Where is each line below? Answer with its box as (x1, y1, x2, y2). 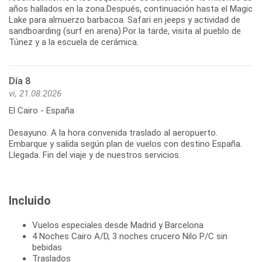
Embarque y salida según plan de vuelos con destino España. (9, 138, 242, 149)
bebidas (32, 242, 62, 253)
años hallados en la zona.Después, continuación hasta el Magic (9, 3, 253, 14)
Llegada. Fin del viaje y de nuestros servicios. (9, 149, 181, 160)
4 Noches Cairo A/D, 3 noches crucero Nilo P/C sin (32, 230, 227, 242)
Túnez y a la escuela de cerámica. (9, 36, 139, 47)
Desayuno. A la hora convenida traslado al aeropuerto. (9, 127, 218, 138)
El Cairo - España (9, 105, 74, 116)
